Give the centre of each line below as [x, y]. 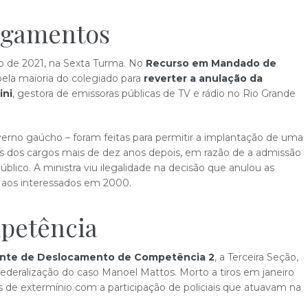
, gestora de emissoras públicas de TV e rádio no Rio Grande [154, 93]
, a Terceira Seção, [256, 257]
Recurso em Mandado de [211, 63]
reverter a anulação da [203, 78]
